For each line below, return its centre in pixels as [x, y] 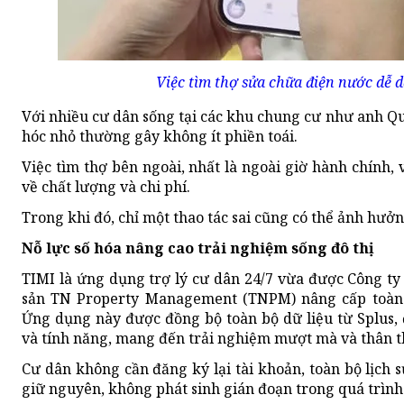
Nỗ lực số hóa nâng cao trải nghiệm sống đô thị [198, 248]
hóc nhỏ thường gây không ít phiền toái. [160, 137]
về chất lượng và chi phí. [106, 187]
